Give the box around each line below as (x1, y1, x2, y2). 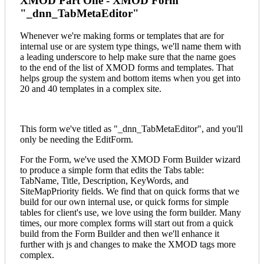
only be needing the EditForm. (20, 134, 133, 145)
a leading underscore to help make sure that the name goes (20, 52, 236, 62)
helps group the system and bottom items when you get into (20, 73, 240, 84)
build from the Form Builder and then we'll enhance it (20, 229, 219, 239)
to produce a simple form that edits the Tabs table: (20, 165, 204, 176)
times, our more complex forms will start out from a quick (20, 218, 233, 229)
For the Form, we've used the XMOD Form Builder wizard (20, 154, 240, 165)
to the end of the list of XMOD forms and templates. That (20, 62, 233, 73)
